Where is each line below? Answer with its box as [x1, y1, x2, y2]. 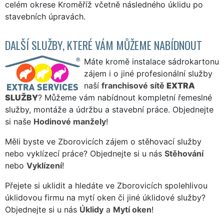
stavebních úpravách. [5, 11, 85, 21]
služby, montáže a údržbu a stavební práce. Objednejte [5, 104, 213, 114]
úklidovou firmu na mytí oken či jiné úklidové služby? [5, 192, 205, 202]
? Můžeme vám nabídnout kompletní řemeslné [38, 92, 212, 102]
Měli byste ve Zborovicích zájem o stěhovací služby [5, 136, 201, 146]
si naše [5, 116, 33, 126]
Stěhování [164, 148, 203, 158]
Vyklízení [26, 160, 62, 170]
